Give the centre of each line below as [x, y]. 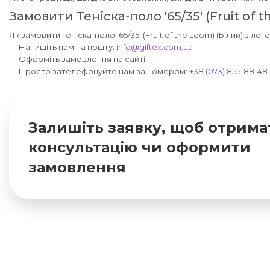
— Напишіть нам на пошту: [63, 47]
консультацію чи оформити [140, 147]
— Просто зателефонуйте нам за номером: [99, 71]
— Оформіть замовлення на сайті [77, 59]
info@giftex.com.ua [155, 47]
